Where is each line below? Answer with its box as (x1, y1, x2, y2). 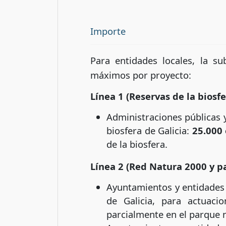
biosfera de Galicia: (106, 124, 192, 137)
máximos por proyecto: (90, 69, 191, 82)
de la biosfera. (106, 137, 167, 150)
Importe (90, 24, 126, 37)
